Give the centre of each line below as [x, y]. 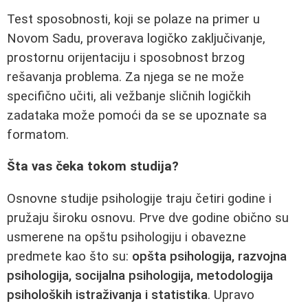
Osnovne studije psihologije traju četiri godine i [139, 198]
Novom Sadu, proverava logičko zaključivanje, [136, 38]
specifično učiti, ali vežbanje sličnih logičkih [129, 96]
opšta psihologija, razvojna [209, 256]
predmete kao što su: [69, 256]
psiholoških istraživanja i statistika [107, 295]
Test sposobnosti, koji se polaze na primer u [133, 19]
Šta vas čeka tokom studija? [93, 167]
